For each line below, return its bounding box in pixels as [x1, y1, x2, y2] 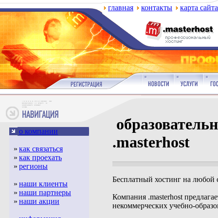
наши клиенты [19, 180, 68, 188]
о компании [19, 127, 58, 135]
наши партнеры [19, 188, 71, 197]
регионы [19, 162, 48, 170]
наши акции [19, 197, 59, 205]
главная [108, 3, 133, 12]
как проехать [19, 153, 62, 162]
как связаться [19, 145, 63, 153]
